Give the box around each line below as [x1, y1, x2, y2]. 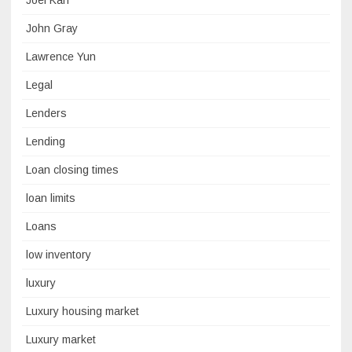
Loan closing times [26, 163, 119, 177]
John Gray [26, 22, 78, 35]
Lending [26, 135, 65, 148]
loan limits [26, 192, 75, 205]
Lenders [26, 107, 67, 120]
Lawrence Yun [26, 50, 96, 64]
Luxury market [26, 333, 96, 346]
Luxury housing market [26, 305, 139, 318]
